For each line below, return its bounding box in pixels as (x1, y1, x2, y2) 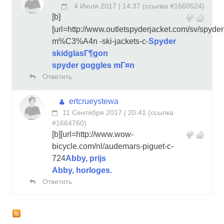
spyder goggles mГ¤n (52, 60, 134, 69)
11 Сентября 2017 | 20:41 (62, 108, 146, 116)
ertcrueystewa (69, 96, 118, 105)
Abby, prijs (65, 153, 106, 162)
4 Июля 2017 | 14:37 (72, 1, 140, 10)
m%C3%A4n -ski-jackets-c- (52, 36, 148, 45)
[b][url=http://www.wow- (52, 129, 133, 138)
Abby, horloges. (52, 165, 112, 174)
